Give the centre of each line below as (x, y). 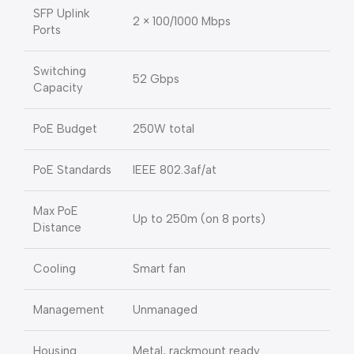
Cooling (55, 269)
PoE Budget (65, 129)
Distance (57, 228)
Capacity (58, 88)
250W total (164, 129)
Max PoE (56, 211)
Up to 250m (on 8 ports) (199, 219)
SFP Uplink (61, 13)
